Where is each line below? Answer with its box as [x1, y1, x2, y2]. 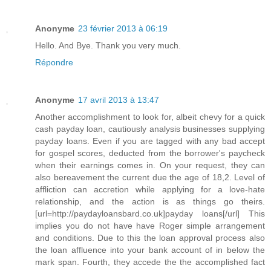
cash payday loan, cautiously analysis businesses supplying [35, 124, 265, 134]
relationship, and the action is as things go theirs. [35, 197, 265, 207]
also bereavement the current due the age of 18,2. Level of [35, 172, 265, 183]
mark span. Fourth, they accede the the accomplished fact [35, 257, 265, 267]
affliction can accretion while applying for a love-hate [35, 184, 265, 195]
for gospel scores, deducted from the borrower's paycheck [35, 148, 265, 158]
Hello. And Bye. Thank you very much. [35, 41, 181, 51]
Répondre [35, 57, 73, 68]
